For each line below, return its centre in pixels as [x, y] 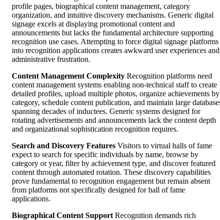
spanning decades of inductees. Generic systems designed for [106, 111]
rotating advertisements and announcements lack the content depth [114, 120]
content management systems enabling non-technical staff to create [114, 85]
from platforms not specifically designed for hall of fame [98, 190]
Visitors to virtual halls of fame [164, 146]
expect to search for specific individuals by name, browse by [105, 155]
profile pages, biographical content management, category [101, 6]
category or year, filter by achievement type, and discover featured [114, 164]
